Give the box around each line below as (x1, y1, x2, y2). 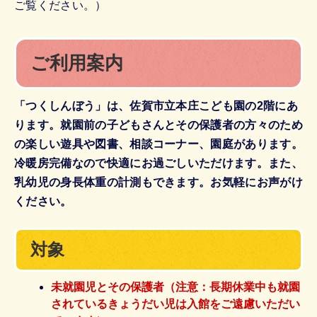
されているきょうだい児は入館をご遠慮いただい (51, 297, 301, 310)
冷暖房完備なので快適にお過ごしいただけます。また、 (14, 156, 303, 169)
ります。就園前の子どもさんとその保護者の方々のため (14, 118, 303, 131)
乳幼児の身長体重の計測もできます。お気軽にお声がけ (14, 175, 304, 188)
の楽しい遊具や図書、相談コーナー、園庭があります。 (14, 137, 303, 150)
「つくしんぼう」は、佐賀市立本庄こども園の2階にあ (14, 99, 298, 112)
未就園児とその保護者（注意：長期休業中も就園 (51, 280, 301, 293)
